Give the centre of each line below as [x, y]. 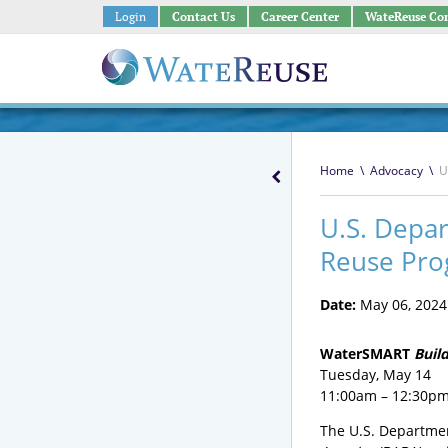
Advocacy [396, 170]
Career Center [299, 16]
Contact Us [203, 16]
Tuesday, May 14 [375, 374]
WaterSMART [367, 353]
